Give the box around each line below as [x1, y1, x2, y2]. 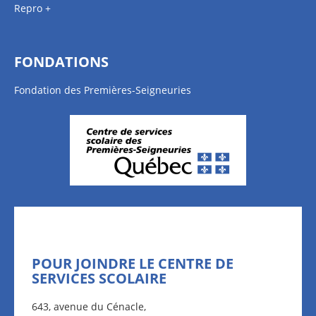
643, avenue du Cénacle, [32, 300, 146, 313]
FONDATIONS [14, 52, 109, 71]
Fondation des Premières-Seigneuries [14, 83, 191, 97]
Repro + [14, 1, 51, 15]
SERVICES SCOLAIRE [32, 269, 166, 288]
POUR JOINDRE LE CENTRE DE [32, 254, 233, 273]
